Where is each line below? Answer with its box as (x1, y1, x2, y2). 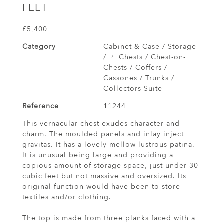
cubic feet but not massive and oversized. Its (22, 171, 186, 181)
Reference (22, 101, 59, 111)
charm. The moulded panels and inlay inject (22, 129, 184, 139)
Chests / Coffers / (103, 63, 167, 73)
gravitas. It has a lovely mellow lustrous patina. (22, 140, 195, 150)
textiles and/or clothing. (22, 192, 111, 202)
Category (22, 42, 56, 52)
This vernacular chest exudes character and (22, 119, 180, 129)
